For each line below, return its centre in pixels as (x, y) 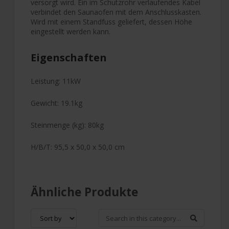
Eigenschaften (69, 57)
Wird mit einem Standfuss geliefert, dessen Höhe (111, 21)
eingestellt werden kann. (71, 31)
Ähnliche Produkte (84, 192)
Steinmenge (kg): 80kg (67, 125)
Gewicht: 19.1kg (56, 103)
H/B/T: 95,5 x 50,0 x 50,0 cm (78, 147)
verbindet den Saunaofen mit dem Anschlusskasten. (116, 12)
